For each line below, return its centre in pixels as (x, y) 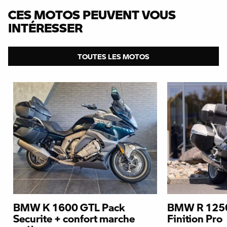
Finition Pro (195, 218)
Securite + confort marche (74, 218)
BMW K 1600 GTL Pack (69, 207)
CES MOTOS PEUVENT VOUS (92, 14)
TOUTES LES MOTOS (113, 56)
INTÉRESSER (45, 27)
